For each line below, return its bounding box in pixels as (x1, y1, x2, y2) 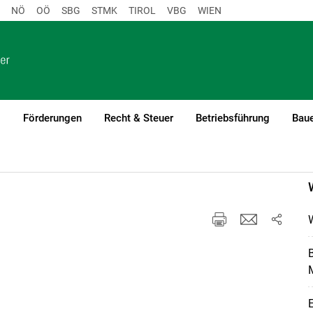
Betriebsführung (195, 111, 270, 124)
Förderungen (22, 111, 82, 124)
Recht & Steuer (103, 111, 173, 124)
